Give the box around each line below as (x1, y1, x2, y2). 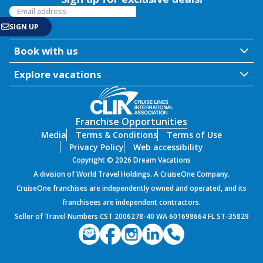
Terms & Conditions (76, 129, 157, 141)
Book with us (14, 44, 78, 58)
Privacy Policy (69, 141, 124, 153)
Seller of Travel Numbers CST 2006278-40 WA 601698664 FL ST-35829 (14, 211, 249, 222)
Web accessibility (133, 141, 203, 153)
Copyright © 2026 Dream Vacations (72, 155, 191, 166)
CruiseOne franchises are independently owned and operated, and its (16, 183, 247, 194)
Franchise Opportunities (76, 115, 187, 129)
